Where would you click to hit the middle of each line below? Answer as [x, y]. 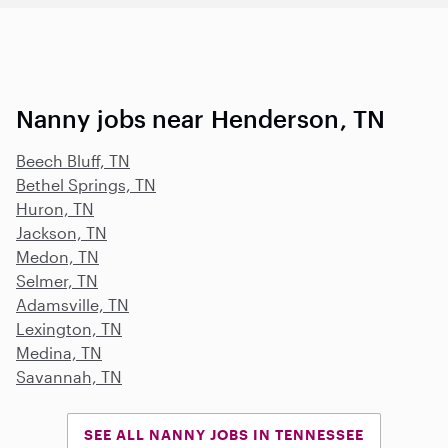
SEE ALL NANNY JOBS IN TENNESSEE [224, 434]
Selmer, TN [57, 280]
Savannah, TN [69, 376]
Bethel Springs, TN [86, 184]
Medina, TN [59, 352]
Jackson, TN [61, 232]
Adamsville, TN [72, 304]
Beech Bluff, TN [73, 160]
